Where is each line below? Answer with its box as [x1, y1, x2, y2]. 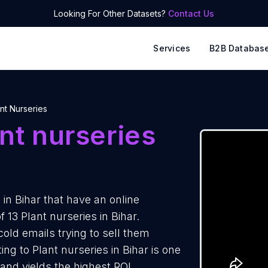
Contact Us [168, 8, 214, 19]
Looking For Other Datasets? [54, 8, 168, 19]
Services [153, 43, 191, 53]
